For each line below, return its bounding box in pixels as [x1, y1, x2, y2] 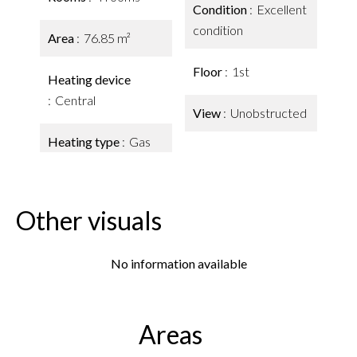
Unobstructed [230, 105, 307, 120]
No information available [110, 256, 247, 271]
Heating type [48, 134, 122, 149]
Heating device [48, 72, 131, 87]
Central [55, 92, 96, 108]
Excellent [257, 2, 307, 17]
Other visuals [16, 205, 162, 236]
